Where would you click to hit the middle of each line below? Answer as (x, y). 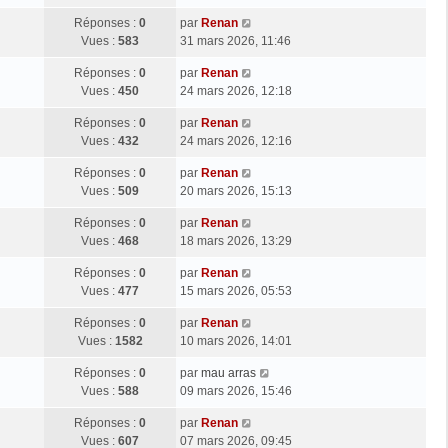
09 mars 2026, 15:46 (236, 390)
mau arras (228, 372)
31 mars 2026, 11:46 (235, 40)
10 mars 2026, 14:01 (236, 340)
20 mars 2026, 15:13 (236, 190)
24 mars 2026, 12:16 (236, 140)
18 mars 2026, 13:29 (236, 240)
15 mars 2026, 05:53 (236, 290)
